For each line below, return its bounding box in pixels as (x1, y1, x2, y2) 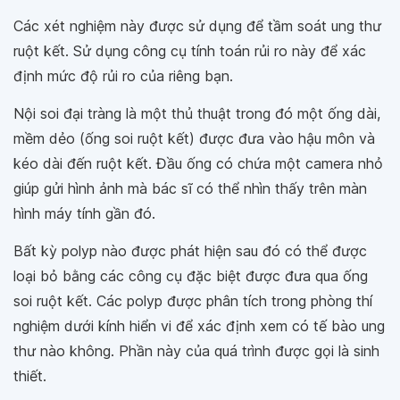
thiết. (13, 367, 46, 386)
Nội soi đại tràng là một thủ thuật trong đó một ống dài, (13, 104, 380, 123)
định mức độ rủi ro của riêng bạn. (13, 67, 233, 86)
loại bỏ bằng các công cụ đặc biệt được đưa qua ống (13, 267, 368, 286)
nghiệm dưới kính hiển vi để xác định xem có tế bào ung (13, 317, 385, 336)
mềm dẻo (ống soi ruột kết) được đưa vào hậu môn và (13, 129, 375, 148)
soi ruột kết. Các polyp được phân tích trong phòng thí (13, 292, 372, 311)
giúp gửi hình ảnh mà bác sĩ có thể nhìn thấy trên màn (13, 179, 367, 198)
